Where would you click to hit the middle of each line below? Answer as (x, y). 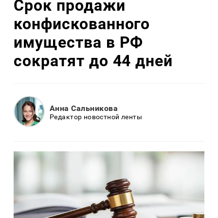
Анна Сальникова (84, 109)
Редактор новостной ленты (96, 117)
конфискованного (82, 24)
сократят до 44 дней (93, 61)
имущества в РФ (79, 43)
